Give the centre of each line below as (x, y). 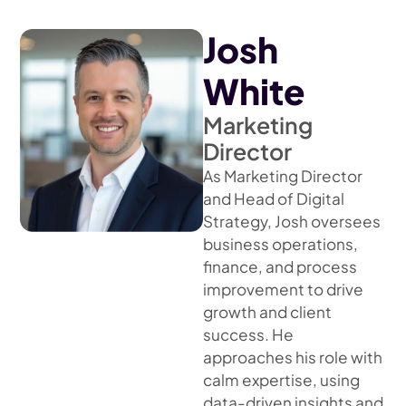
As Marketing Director (283, 176)
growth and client (267, 312)
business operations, (280, 244)
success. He (248, 335)
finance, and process (280, 267)
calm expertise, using (281, 380)
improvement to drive (283, 290)
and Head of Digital (274, 199)
